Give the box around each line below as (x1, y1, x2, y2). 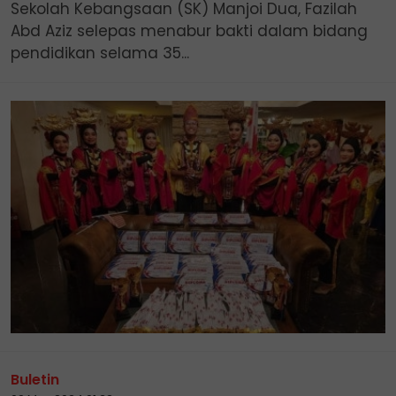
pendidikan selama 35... (11, 42, 189, 64)
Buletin (11, 369, 59, 390)
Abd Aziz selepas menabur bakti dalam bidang (11, 19, 368, 42)
